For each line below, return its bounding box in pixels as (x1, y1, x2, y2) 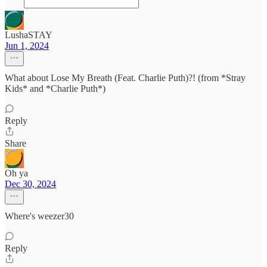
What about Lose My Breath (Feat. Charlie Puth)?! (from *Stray (5, 73, 246, 83)
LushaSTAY (5, 30, 52, 41)
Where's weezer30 (5, 211, 74, 222)
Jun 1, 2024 (5, 41, 49, 51)
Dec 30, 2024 (5, 179, 56, 190)
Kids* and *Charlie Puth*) (5, 83, 105, 94)
